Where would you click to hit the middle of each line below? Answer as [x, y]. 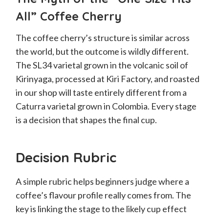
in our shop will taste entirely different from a [101, 92]
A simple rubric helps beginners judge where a [102, 181]
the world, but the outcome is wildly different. [102, 51]
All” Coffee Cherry [69, 16]
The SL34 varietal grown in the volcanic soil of [102, 65]
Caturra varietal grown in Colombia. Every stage [106, 106]
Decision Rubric [66, 157]
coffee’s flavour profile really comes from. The [103, 195]
